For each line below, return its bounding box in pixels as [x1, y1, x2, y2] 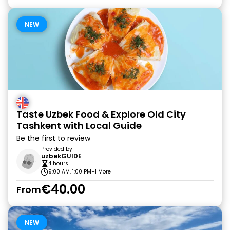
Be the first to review [16, 133, 90, 143]
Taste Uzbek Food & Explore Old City [16, 108, 186, 121]
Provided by [41, 145, 72, 153]
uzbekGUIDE [41, 151, 82, 160]
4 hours [48, 160, 68, 167]
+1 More [91, 168, 111, 176]
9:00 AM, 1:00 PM [48, 168, 91, 176]
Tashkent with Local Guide [16, 119, 142, 132]
